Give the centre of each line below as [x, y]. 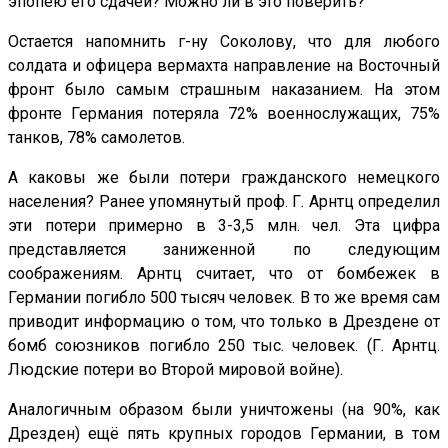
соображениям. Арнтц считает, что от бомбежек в [224, 274]
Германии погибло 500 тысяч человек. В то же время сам [224, 298]
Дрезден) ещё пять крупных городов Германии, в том [224, 434]
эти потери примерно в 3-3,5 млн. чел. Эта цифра [224, 226]
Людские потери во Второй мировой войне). [175, 370]
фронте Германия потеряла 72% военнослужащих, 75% [224, 114]
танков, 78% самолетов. [96, 138]
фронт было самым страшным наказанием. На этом [224, 90]
